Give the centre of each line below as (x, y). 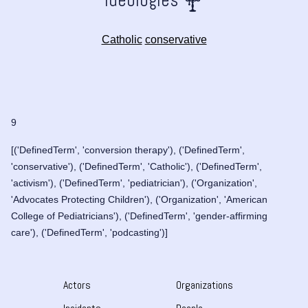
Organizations (205, 285)
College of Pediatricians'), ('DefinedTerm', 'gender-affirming (139, 216)
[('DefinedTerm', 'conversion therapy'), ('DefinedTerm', (128, 150)
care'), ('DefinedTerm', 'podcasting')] (89, 233)
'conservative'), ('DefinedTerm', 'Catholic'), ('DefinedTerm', (136, 167)
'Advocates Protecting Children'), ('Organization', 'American (139, 200)
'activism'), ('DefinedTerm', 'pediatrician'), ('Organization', (134, 183)
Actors (77, 285)
